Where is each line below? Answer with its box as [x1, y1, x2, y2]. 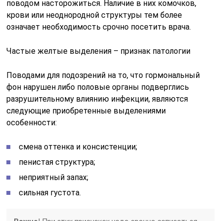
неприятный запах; [19, 173, 89, 182]
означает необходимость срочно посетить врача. [6, 22, 191, 32]
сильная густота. [19, 188, 81, 197]
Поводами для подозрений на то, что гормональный [6, 71, 200, 80]
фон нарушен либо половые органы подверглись [6, 82, 189, 92]
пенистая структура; [19, 157, 96, 167]
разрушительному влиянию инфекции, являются [6, 94, 188, 104]
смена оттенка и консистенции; [19, 142, 138, 151]
